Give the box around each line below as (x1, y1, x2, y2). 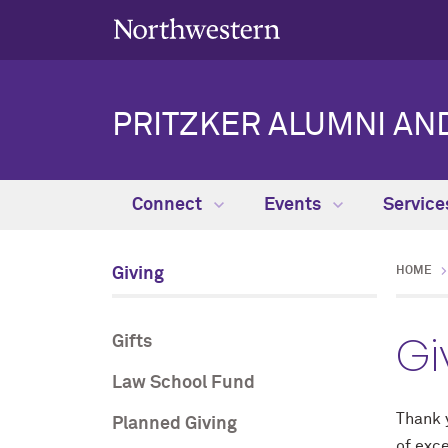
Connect (132, 196, 206, 214)
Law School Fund (112, 374, 255, 392)
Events (264, 196, 325, 214)
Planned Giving (112, 415, 237, 433)
